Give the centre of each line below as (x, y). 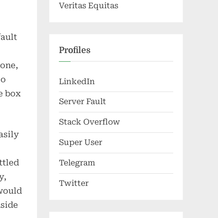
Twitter (74, 183)
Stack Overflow (90, 122)
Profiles (75, 50)
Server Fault (82, 102)
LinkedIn (77, 81)
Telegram (77, 163)
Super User (81, 143)
